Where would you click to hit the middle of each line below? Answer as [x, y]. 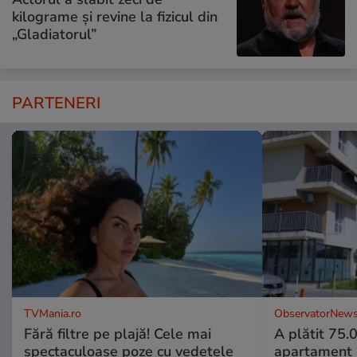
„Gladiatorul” [54, 35]
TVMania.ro [53, 313]
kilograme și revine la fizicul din [115, 17]
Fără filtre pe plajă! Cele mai [118, 333]
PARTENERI [56, 103]
